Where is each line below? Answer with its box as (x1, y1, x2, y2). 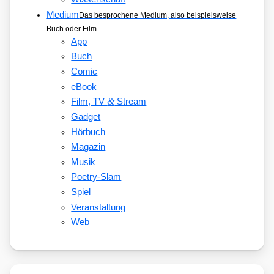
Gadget (71, 111, 101, 122)
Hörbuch (71, 127, 106, 137)
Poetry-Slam (71, 172, 122, 182)
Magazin (71, 142, 106, 152)
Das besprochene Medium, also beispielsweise (79, 10, 237, 20)
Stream (114, 97, 147, 107)
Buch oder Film (46, 24, 97, 33)
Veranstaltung (71, 202, 126, 212)
